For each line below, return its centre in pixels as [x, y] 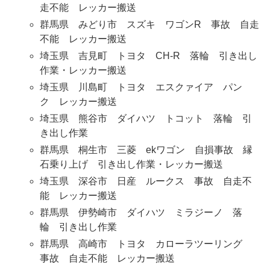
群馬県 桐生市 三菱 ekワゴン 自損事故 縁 [146, 150]
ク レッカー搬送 [78, 102]
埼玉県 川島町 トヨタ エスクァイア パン [141, 87]
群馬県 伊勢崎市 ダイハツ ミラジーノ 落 [141, 213]
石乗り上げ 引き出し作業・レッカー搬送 [131, 165]
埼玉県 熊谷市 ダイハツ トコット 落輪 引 [146, 119]
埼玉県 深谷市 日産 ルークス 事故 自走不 [146, 181]
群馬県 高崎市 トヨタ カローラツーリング [146, 244]
